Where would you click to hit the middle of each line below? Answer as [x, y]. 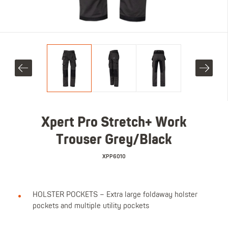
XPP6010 [114, 156]
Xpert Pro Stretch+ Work [114, 123]
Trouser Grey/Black [114, 140]
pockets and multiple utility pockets [91, 206]
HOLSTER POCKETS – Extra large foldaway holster [115, 195]
